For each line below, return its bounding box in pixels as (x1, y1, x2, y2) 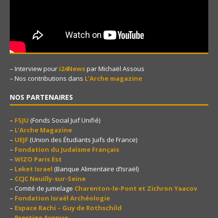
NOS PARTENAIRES (10, 92, 73, 102)
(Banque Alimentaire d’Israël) (53, 164, 139, 173)
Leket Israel (15, 164, 53, 173)
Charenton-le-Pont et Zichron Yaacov (74, 183, 197, 193)
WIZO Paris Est (15, 154, 62, 163)
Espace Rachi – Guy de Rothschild (15, 203, 122, 212)
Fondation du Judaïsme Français (15, 145, 119, 154)
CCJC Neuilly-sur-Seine (15, 174, 86, 183)
